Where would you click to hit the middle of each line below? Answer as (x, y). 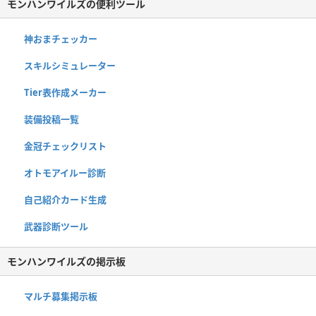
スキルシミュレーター (70, 66)
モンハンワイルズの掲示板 (66, 262)
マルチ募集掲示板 (61, 297)
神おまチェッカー (61, 39)
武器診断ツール (56, 227)
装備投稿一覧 (51, 120)
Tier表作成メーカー (65, 93)
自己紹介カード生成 (65, 200)
